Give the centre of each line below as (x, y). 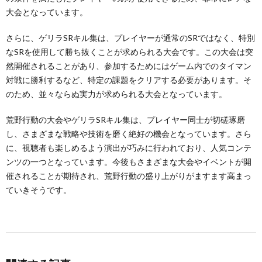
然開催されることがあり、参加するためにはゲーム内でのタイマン (129, 65)
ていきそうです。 (39, 189)
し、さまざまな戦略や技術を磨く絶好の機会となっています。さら (129, 133)
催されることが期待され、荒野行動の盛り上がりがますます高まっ (129, 175)
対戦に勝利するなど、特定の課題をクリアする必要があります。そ (129, 80)
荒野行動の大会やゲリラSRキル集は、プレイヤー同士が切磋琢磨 (125, 119)
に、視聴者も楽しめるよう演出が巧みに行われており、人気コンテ (129, 147)
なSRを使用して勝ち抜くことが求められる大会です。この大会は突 (130, 51)
